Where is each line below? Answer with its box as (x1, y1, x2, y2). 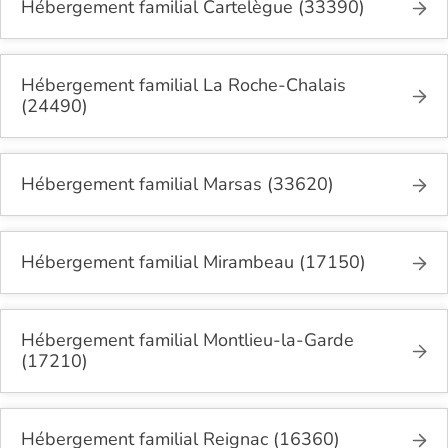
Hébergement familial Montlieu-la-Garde (21, 328, 354, 353)
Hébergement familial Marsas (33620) (21, 172, 334, 197)
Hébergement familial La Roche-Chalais (21, 73, 346, 98)
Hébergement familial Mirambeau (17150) (21, 250, 366, 275)
